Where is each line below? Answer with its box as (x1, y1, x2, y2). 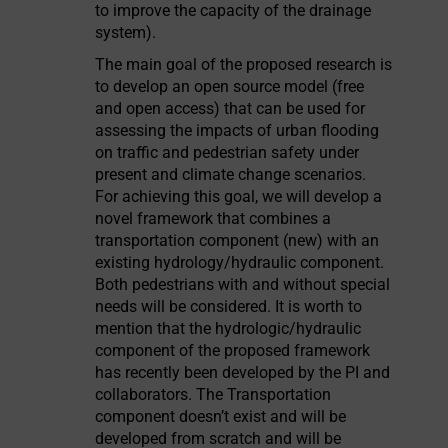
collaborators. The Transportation (95, 385, 332, 404)
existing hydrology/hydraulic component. (95, 253, 385, 272)
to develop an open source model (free (95, 77, 365, 96)
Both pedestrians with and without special (95, 275, 391, 294)
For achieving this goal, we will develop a (95, 187, 383, 206)
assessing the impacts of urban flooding (95, 121, 380, 140)
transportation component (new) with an (95, 231, 380, 250)
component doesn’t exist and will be (95, 407, 347, 426)
